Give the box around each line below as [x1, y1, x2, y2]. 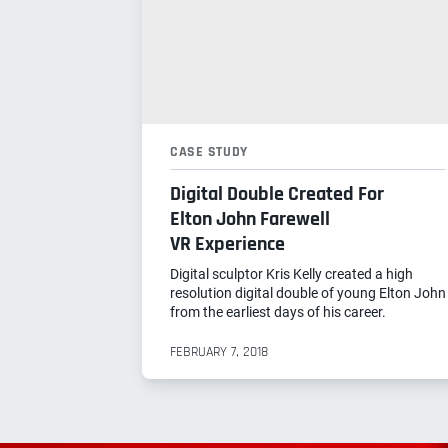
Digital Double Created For [170, 180, 384, 207]
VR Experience [170, 230, 285, 257]
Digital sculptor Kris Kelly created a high [170, 265, 413, 282]
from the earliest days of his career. [170, 303, 386, 320]
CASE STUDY [170, 142, 248, 161]
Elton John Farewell [170, 205, 330, 232]
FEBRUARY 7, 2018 [170, 342, 268, 361]
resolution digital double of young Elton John [170, 284, 446, 301]
